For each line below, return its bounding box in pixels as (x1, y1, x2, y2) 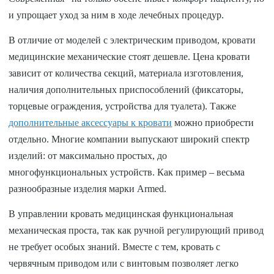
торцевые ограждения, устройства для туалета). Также (9, 100, 237, 111)
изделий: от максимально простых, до (9, 150, 168, 161)
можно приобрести (172, 117, 254, 128)
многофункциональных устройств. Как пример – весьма (9, 166, 245, 177)
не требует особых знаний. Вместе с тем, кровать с (9, 241, 221, 252)
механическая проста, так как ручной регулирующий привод (9, 224, 264, 235)
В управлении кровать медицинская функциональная (9, 208, 234, 219)
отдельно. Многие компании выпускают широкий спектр (9, 133, 250, 144)
